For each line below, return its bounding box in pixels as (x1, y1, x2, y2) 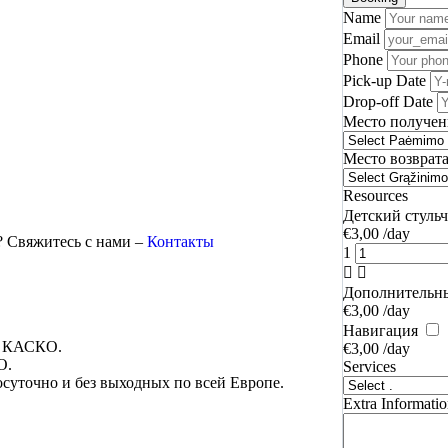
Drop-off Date (343, 92, 437, 110)
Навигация (343, 321, 422, 339)
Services (343, 357, 396, 375)
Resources (343, 186, 408, 204)
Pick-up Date (343, 71, 430, 89)
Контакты (147, 233, 214, 251)
